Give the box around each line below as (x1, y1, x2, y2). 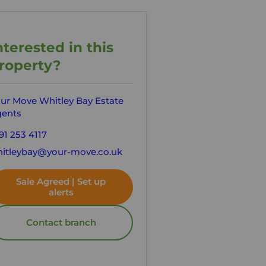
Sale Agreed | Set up (16, 175, 106, 187)
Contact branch (26, 216, 96, 228)
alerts (48, 186, 74, 198)
